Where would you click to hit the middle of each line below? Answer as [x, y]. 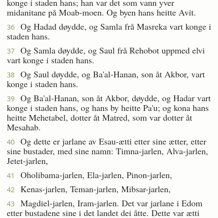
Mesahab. [24, 127]
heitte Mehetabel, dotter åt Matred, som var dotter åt [100, 117]
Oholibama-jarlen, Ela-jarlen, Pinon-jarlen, [93, 174]
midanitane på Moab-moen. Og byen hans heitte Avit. [101, 12]
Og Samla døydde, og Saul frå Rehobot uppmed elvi [110, 50]
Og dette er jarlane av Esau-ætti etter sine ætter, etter [110, 141]
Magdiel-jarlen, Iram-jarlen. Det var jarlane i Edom [109, 203]
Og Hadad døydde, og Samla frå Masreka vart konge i [113, 26]
